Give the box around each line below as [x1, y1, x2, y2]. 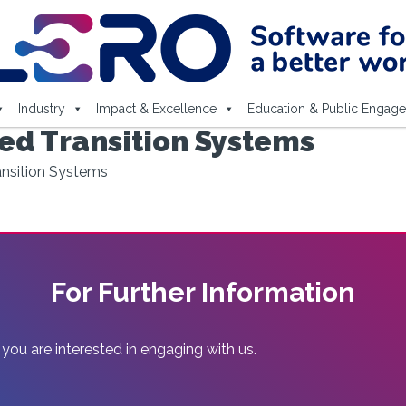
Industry [17, 101, 65, 116]
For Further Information [51, 276, 355, 308]
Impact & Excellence [95, 101, 217, 116]
